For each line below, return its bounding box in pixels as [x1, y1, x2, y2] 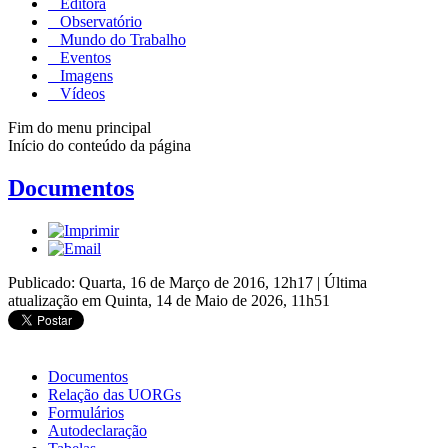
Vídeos [56, 84, 105, 102]
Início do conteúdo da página [8, 136, 191, 154]
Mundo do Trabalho [56, 30, 186, 48]
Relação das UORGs [48, 385, 181, 403]
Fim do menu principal [8, 118, 151, 136]
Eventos [56, 48, 111, 66]
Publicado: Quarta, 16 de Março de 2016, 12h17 [8, 273, 317, 291]
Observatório [56, 12, 142, 30]
